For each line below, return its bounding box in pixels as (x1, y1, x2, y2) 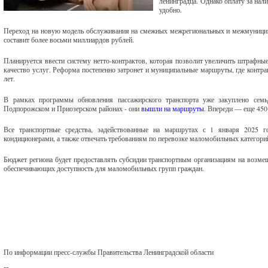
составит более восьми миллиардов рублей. (4, 35, 135, 44)
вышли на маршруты (141, 103, 205, 113)
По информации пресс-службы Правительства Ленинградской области (4, 247, 214, 257)
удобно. (159, 5, 182, 14)
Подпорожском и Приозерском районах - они (4, 103, 142, 113)
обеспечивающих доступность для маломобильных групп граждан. (4, 163, 205, 173)
